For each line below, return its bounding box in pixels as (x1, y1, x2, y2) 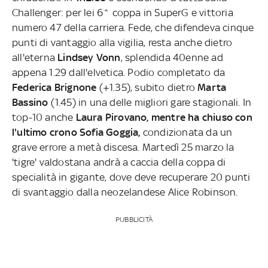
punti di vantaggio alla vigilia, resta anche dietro (11, 36, 233, 48)
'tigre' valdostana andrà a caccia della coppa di (11, 156, 226, 168)
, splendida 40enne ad (120, 51, 223, 63)
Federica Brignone (11, 81, 97, 93)
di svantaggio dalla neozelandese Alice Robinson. (11, 185, 240, 198)
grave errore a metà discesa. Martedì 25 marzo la (11, 141, 234, 153)
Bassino (11, 96, 51, 108)
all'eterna (11, 51, 58, 63)
